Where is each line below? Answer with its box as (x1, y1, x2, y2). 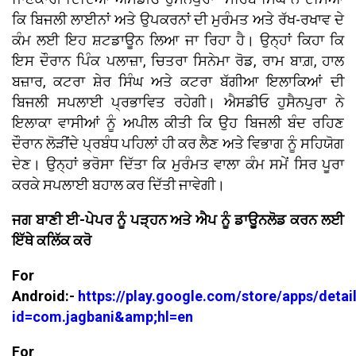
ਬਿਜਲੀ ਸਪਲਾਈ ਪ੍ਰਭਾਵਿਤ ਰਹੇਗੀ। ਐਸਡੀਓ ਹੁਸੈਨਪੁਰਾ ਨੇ (12, 94, 344, 111)
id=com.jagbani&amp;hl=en (12, 308, 193, 326)
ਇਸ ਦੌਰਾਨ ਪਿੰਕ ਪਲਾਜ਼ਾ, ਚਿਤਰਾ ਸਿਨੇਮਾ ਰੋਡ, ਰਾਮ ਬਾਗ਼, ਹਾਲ (12, 52, 344, 70)
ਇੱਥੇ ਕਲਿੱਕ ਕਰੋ (12, 232, 91, 250)
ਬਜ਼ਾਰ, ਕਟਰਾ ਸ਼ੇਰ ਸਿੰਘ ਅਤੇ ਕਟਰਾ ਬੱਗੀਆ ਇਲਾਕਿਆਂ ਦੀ (12, 73, 344, 91)
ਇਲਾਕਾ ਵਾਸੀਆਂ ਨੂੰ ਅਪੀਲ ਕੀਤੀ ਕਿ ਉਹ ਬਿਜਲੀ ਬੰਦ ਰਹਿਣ (12, 114, 344, 132)
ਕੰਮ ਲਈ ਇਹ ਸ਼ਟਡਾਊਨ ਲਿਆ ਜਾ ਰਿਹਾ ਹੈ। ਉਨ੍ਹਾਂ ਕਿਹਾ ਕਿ (12, 32, 344, 49)
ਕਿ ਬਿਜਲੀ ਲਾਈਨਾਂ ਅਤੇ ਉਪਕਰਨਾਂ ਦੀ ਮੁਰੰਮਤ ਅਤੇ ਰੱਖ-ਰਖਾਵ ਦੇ (12, 11, 344, 29)
